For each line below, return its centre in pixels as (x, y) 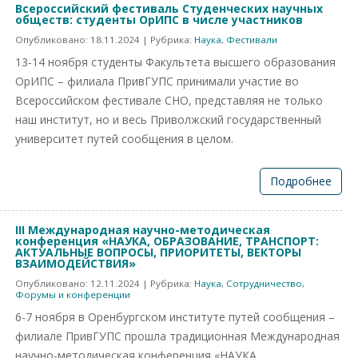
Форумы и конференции (73, 294)
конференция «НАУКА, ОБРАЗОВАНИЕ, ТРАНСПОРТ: (167, 241)
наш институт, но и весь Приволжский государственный (168, 119)
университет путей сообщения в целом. (124, 139)
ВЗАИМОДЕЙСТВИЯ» (76, 263)
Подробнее (300, 181)
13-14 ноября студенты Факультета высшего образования (175, 62)
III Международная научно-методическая (143, 230)
